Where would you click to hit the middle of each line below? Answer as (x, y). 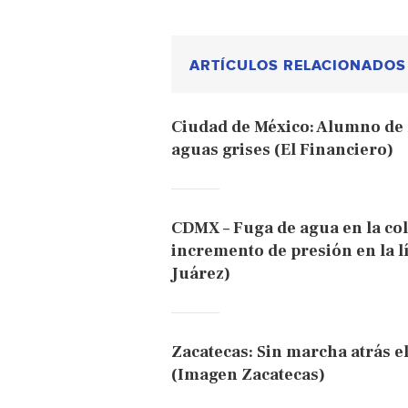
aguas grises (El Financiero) (282, 150)
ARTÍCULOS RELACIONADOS (298, 66)
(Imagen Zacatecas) (248, 375)
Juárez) (201, 274)
